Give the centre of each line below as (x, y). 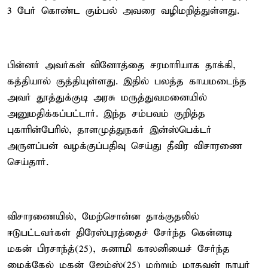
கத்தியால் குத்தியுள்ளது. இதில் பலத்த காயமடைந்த (127, 81)
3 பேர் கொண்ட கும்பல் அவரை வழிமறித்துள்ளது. (123, 11)
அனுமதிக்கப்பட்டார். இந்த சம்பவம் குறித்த (106, 114)
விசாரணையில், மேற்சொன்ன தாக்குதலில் (103, 217)
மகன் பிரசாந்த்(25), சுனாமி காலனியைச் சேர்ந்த (118, 249)
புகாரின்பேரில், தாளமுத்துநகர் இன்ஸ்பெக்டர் (109, 130)
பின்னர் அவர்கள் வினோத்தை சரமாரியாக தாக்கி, (121, 65)
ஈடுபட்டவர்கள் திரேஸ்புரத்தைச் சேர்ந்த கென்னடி (120, 233)
